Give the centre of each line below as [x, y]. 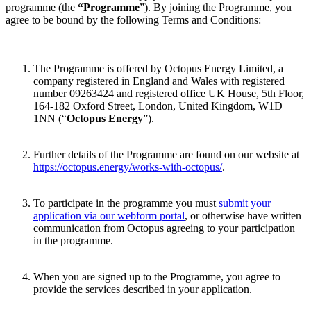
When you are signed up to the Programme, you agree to [157, 277]
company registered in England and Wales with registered [159, 81]
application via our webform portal [109, 216]
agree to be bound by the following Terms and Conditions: [133, 20]
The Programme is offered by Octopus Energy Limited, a [158, 69]
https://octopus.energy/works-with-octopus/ [128, 167]
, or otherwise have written [243, 216]
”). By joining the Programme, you [216, 8]
